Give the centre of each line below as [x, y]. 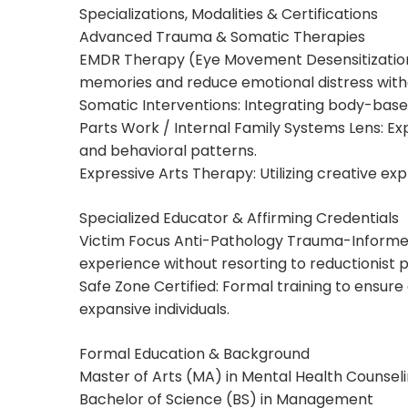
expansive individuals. [154, 310]
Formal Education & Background [194, 354]
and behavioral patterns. [168, 151]
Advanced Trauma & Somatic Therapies [222, 37]
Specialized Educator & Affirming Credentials [239, 219]
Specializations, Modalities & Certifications [229, 15]
